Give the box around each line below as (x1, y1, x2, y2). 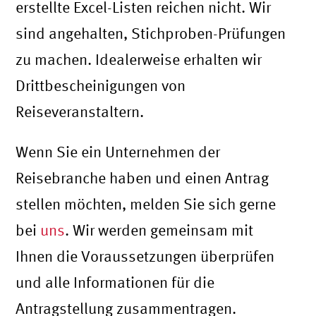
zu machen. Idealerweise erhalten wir (16, 51, 262, 68)
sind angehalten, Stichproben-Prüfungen (16, 25, 286, 42)
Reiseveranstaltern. (16, 103, 145, 121)
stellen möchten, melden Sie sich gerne (16, 195, 276, 213)
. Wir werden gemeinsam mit (65, 221, 254, 239)
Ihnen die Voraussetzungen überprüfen (16, 248, 275, 265)
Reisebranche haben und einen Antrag (16, 169, 269, 187)
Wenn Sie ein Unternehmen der (16, 143, 221, 161)
